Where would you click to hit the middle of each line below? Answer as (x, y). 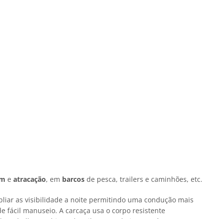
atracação (30, 179)
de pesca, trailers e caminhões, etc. (143, 179)
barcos (73, 179)
